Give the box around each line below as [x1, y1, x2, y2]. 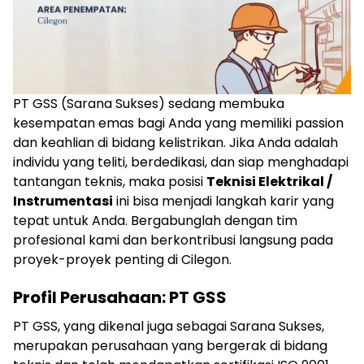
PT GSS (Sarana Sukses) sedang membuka [13, 94, 284, 113]
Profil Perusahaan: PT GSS [13, 286, 227, 309]
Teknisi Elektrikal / [206, 172, 332, 191]
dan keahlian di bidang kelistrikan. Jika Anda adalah [13, 133, 338, 152]
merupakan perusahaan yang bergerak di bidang [13, 336, 327, 355]
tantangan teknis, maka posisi [13, 172, 206, 191]
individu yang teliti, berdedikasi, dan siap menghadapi [13, 153, 349, 171]
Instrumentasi [13, 192, 113, 210]
